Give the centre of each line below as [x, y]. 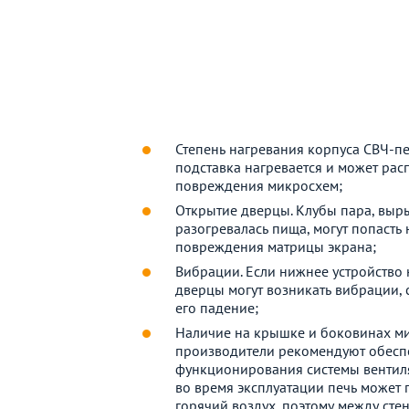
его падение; [217, 308]
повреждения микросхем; [259, 186]
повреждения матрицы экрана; [276, 247]
